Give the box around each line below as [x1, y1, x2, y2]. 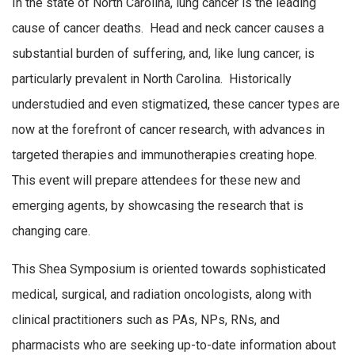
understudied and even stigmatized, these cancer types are [12, 97, 340, 113]
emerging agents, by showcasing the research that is [12, 198, 303, 214]
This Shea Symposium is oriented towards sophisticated [12, 261, 326, 277]
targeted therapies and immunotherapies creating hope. [12, 147, 317, 163]
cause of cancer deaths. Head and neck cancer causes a [12, 21, 324, 36]
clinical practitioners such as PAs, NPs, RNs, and [12, 311, 280, 327]
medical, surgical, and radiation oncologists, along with [12, 286, 311, 302]
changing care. [12, 223, 90, 239]
